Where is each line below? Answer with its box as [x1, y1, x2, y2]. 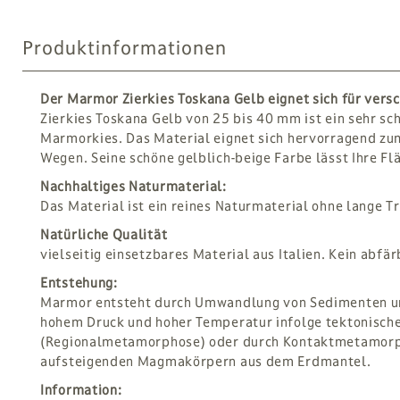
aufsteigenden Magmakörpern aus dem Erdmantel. [40, 353, 371, 370]
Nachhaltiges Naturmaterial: [40, 178, 227, 195]
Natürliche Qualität [40, 226, 168, 243]
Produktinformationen [22, 36, 227, 60]
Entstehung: [40, 274, 118, 291]
